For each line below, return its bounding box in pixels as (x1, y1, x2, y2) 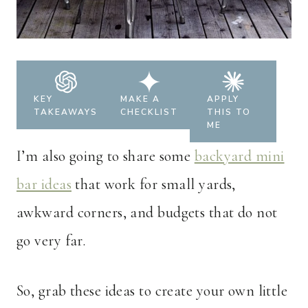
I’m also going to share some (16, 147, 195, 166)
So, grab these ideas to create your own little (16, 282, 288, 300)
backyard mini (194, 147, 285, 166)
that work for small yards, (71, 175, 236, 194)
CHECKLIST (120, 107, 178, 118)
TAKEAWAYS (34, 107, 98, 118)
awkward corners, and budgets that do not (16, 203, 278, 222)
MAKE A (120, 93, 160, 105)
